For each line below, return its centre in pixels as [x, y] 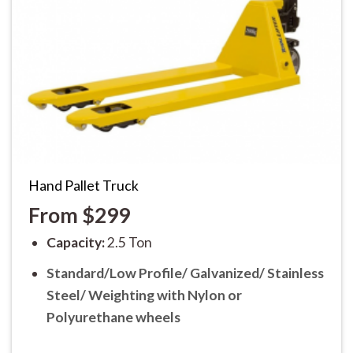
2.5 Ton [129, 243]
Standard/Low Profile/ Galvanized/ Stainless [185, 273]
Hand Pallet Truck [83, 186]
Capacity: [76, 243]
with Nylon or [199, 295]
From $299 [79, 216]
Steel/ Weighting [101, 295]
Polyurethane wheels [113, 317]
